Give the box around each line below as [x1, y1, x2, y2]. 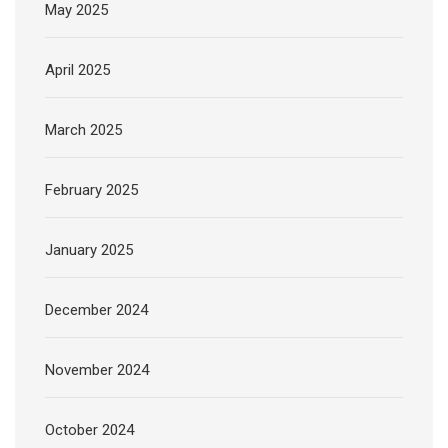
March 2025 [45, 120, 122, 139]
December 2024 [45, 300, 148, 319]
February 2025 [45, 180, 138, 199]
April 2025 [45, 60, 110, 79]
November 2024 [45, 360, 149, 379]
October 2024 [45, 420, 134, 439]
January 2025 [45, 240, 133, 259]
